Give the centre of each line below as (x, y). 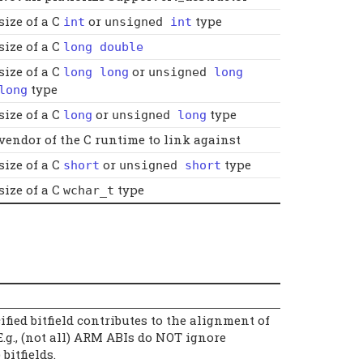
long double (103, 47)
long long (96, 72)
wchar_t (88, 190)
